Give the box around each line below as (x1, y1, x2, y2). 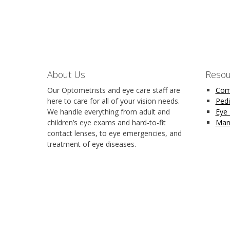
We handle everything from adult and (47, 106, 170, 117)
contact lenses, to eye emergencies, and (47, 128, 182, 138)
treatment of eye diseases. (47, 139, 136, 149)
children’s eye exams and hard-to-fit (47, 117, 166, 127)
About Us (47, 68, 85, 81)
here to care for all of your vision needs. (47, 95, 180, 106)
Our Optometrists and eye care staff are (47, 85, 180, 95)
